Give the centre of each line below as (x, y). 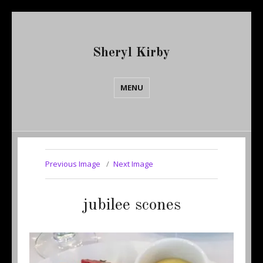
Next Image (133, 164)
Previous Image (73, 164)
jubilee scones (131, 205)
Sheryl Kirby (131, 53)
